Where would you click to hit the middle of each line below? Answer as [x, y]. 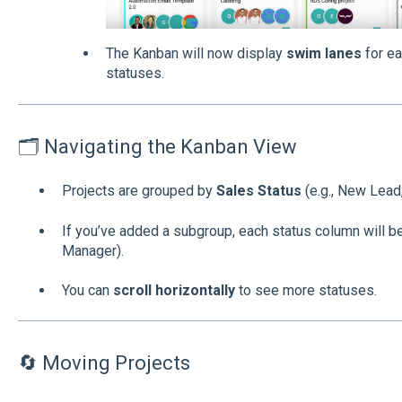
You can [87, 290]
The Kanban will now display [196, 54]
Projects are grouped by [139, 191]
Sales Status [258, 191]
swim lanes [323, 54]
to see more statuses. [306, 290]
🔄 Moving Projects [104, 363]
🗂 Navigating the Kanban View [157, 146]
